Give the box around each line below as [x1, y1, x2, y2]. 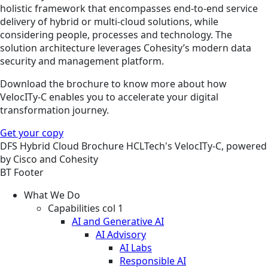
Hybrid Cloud [20, 139, 81, 153]
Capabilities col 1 [48, 201, 123, 215]
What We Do [24, 188, 80, 202]
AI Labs [120, 240, 152, 254]
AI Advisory [96, 227, 146, 241]
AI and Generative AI [72, 214, 164, 228]
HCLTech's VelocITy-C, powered [126, 139, 267, 153]
